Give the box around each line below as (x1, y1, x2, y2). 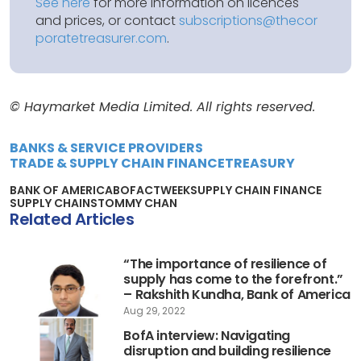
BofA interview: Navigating (123, 326, 290, 345)
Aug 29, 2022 (123, 303, 186, 317)
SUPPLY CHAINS (10, 194, 98, 211)
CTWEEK (144, 181, 190, 198)
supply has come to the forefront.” (123, 269, 343, 288)
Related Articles (10, 207, 134, 230)
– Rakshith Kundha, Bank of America (123, 284, 351, 304)
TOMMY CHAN (98, 194, 177, 211)
